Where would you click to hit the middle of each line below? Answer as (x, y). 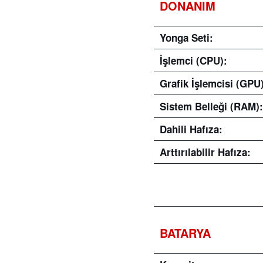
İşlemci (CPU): (193, 60)
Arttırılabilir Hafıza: (205, 152)
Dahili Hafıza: (191, 129)
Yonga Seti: (186, 38)
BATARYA (185, 233)
